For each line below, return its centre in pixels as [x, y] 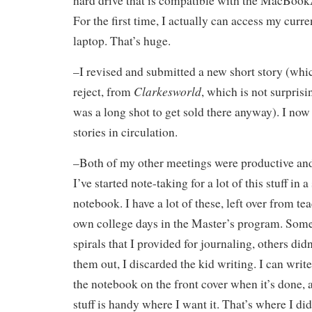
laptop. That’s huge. [122, 40]
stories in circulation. [125, 132]
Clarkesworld [167, 91]
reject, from [103, 91]
